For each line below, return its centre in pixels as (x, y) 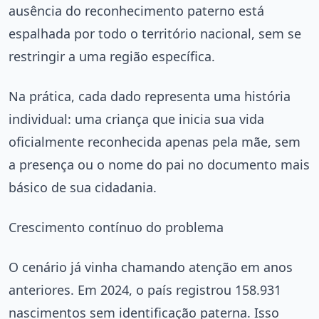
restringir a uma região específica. (112, 56)
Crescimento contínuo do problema (116, 227)
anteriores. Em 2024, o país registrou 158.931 (145, 289)
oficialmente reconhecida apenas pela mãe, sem (155, 141)
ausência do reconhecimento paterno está (136, 10)
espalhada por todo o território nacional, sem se (155, 33)
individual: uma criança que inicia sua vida (136, 119)
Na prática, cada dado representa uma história (150, 96)
